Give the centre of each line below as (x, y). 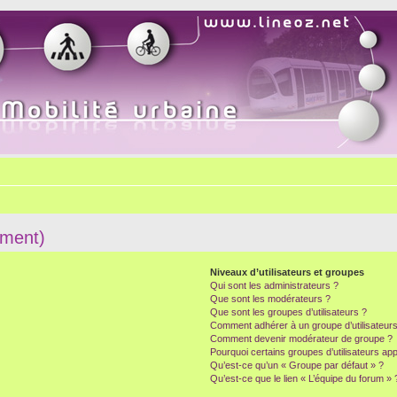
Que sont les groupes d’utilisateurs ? (288, 312)
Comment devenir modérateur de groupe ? (301, 339)
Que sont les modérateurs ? (270, 299)
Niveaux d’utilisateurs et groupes (287, 272)
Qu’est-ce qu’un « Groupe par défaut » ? (296, 365)
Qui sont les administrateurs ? (274, 285)
